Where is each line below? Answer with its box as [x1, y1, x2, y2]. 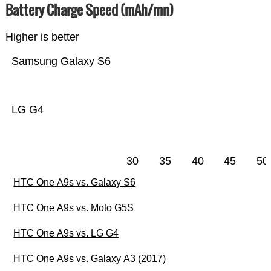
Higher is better [5, 30, 79, 43]
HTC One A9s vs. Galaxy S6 [13, 177, 136, 188]
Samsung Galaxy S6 [11, 54, 111, 67]
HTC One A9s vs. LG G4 [13, 227, 119, 238]
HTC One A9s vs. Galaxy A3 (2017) [13, 253, 166, 264]
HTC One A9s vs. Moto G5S [13, 202, 134, 213]
